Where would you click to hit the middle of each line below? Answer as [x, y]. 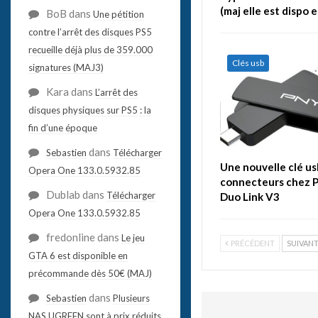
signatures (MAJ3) [66, 67]
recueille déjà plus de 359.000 [90, 49]
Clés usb [248, 62]
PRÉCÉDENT [252, 243]
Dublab [63, 194]
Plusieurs [131, 298]
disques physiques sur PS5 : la [89, 110]
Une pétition [118, 14]
